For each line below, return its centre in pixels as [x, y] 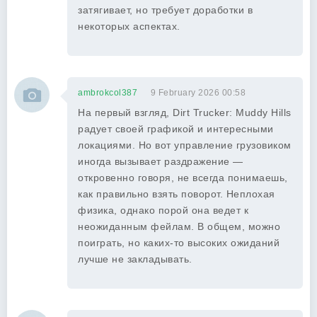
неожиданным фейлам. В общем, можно [179, 226]
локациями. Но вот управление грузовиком [185, 145]
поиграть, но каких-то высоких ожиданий [179, 243]
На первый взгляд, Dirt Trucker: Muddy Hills [185, 113]
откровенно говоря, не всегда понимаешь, [183, 178]
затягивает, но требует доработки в [165, 10]
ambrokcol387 [108, 93]
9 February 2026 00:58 [198, 93]
